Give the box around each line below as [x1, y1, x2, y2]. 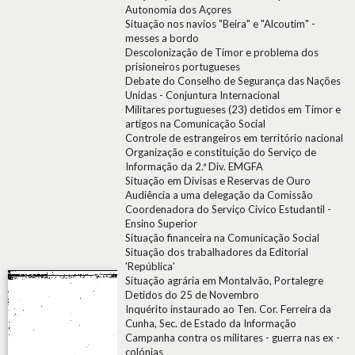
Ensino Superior [125, 217, 197, 230]
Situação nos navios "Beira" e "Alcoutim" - [125, 17, 315, 30]
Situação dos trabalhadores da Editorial [125, 246, 308, 258]
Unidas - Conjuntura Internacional [125, 89, 280, 101]
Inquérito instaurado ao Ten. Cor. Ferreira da [125, 303, 331, 315]
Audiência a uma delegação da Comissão [125, 189, 313, 201]
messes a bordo [125, 32, 199, 44]
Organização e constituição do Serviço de [125, 146, 316, 158]
